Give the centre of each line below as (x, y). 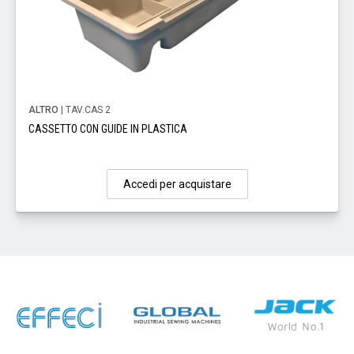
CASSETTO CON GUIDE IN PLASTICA (108, 129)
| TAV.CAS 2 (85, 110)
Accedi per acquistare (177, 185)
